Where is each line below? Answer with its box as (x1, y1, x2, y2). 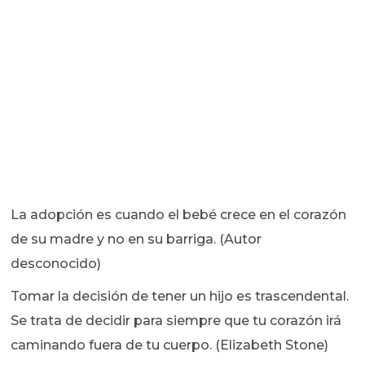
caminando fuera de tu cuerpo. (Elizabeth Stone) (11, 337, 329, 354)
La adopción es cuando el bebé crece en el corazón (11, 207, 347, 223)
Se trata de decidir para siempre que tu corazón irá (11, 313, 342, 329)
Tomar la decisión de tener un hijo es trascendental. (11, 288, 350, 305)
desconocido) (11, 256, 102, 272)
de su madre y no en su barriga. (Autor (11, 231, 262, 248)
